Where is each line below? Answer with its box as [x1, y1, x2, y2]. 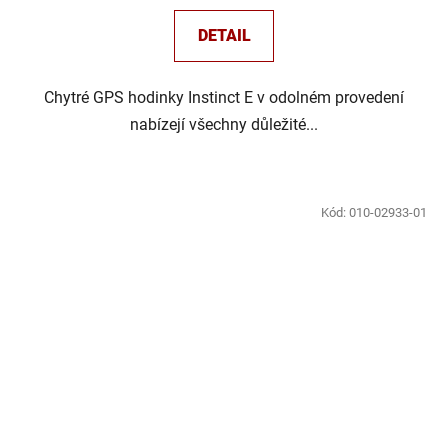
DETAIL [197, 26, 251, 46]
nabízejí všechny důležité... [130, 115, 318, 135]
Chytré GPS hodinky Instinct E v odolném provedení [44, 88, 404, 108]
